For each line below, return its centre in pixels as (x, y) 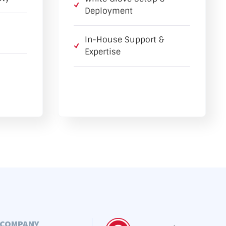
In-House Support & (124, 40)
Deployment (108, 11)
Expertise (102, 52)
